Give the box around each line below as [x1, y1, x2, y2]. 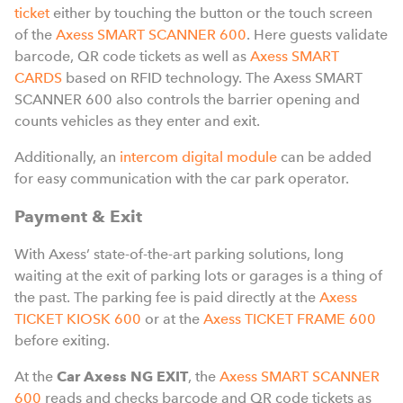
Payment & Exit [14, 206, 142, 227]
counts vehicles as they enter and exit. [14, 112, 260, 130]
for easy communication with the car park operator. [14, 170, 349, 187]
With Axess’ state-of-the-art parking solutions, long [14, 246, 344, 263]
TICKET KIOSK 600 [14, 310, 141, 327]
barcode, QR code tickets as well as [14, 48, 250, 65]
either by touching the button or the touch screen [49, 4, 372, 22]
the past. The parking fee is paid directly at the [14, 289, 319, 306]
